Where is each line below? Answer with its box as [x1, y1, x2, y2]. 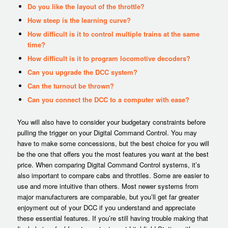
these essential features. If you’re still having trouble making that [17, 213, 208, 223]
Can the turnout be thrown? [27, 80, 114, 91]
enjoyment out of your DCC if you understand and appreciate [17, 202, 195, 212]
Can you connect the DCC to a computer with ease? [27, 94, 189, 104]
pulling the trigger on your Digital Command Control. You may [17, 127, 197, 137]
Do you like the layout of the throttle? [27, 1, 145, 11]
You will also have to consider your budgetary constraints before [17, 117, 206, 127]
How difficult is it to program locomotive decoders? [27, 53, 190, 63]
